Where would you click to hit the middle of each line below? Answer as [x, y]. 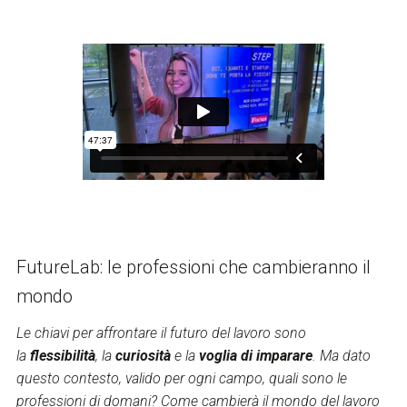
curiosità [143, 356]
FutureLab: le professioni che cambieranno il [193, 267]
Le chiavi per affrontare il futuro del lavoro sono [161, 333]
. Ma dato [341, 356]
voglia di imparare [255, 356]
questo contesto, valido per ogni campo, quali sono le [181, 379]
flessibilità [62, 356]
